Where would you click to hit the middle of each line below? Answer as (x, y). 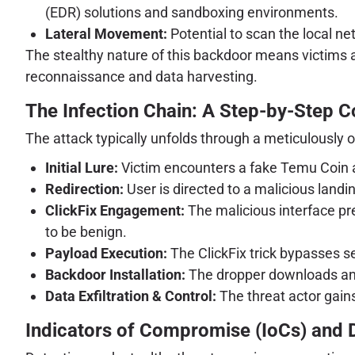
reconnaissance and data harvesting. (141, 77)
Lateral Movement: (106, 34)
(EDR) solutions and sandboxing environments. (192, 13)
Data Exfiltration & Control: (131, 296)
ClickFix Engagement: (115, 210)
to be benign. (86, 231)
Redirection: (84, 189)
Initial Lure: (82, 167)
